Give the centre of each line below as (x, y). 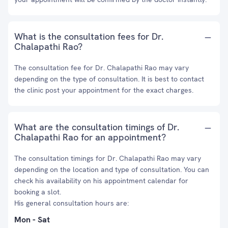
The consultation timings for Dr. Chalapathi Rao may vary (108, 158)
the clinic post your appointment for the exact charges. (104, 90)
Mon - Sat (32, 220)
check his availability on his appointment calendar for (101, 181)
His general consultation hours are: (72, 203)
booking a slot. (38, 192)
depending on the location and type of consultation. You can (112, 169)
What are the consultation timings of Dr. (97, 127)
